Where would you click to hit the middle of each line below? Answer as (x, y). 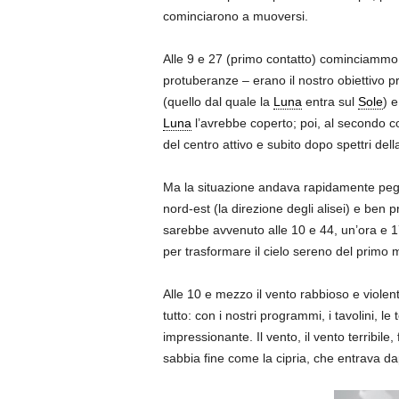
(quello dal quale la (218, 102)
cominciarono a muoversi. (235, 16)
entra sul (330, 102)
